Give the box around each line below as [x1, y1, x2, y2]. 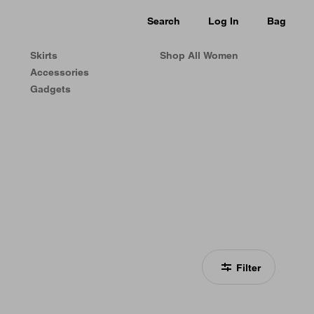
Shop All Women [160, 50, 238, 61]
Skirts [30, 50, 57, 61]
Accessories [30, 67, 89, 78]
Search [147, 15, 180, 27]
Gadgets [30, 83, 71, 95]
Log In [208, 15, 239, 27]
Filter [236, 261, 261, 273]
